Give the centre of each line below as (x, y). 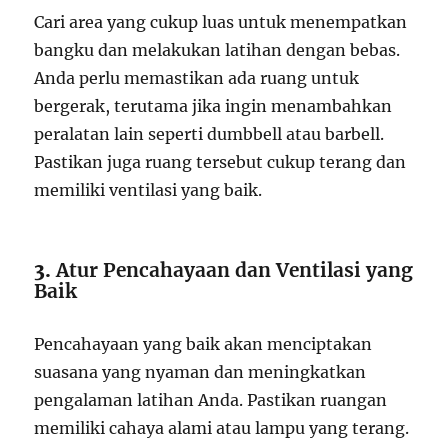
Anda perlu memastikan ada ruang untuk (197, 77)
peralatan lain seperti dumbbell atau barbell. (209, 133)
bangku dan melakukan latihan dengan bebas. (217, 49)
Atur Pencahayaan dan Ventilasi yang (235, 269)
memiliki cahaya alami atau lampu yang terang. (222, 427)
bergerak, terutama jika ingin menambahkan (213, 105)
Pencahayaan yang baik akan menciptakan (203, 343)
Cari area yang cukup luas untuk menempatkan (221, 21)
